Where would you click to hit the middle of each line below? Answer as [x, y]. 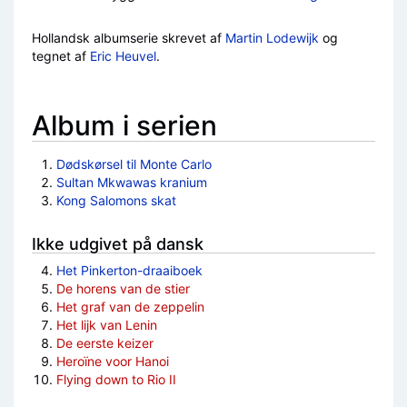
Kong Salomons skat [116, 201]
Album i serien [124, 126]
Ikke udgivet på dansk [118, 244]
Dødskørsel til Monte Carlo [134, 164]
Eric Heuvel [123, 56]
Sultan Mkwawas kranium [131, 183]
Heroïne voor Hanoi [112, 362]
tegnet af [61, 56]
